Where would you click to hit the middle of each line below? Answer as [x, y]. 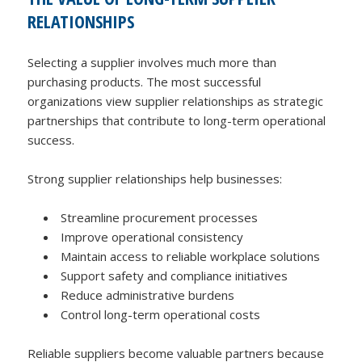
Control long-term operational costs [161, 314]
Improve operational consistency [152, 236]
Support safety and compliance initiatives [175, 275]
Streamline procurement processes [160, 217]
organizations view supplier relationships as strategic [176, 101]
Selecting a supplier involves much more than [152, 62]
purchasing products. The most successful [145, 81]
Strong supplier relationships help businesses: [155, 178]
